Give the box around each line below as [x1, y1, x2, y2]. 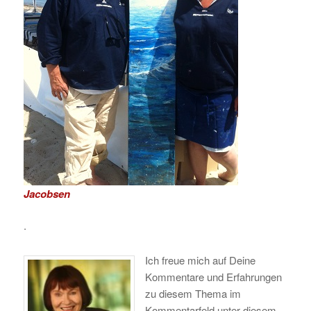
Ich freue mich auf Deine [144, 252, 255, 267]
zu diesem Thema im [144, 285, 241, 301]
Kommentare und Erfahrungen [144, 269, 282, 284]
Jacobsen [23, 185, 70, 201]
